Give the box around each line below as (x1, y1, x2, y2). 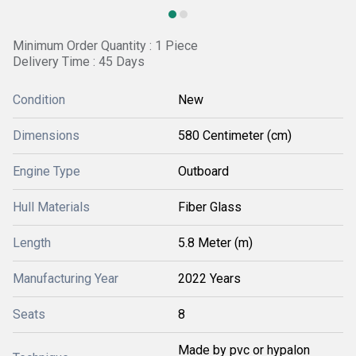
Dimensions (13, 128, 79, 143)
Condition (13, 92, 65, 107)
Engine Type (13, 164, 80, 179)
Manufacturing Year (13, 271, 118, 286)
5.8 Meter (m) (178, 235, 253, 250)
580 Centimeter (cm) (178, 128, 292, 143)
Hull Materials (13, 199, 90, 215)
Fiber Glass (178, 199, 242, 215)
